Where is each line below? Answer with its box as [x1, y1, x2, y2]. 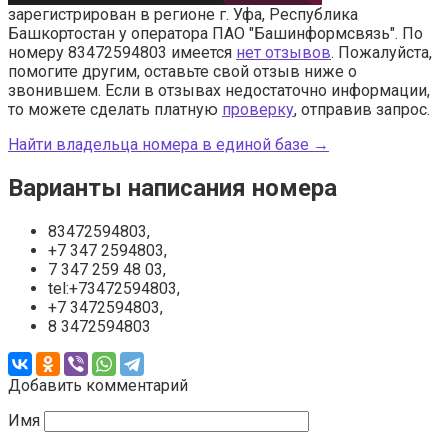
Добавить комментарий [8, 375, 188, 395]
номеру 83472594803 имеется [8, 42, 236, 62]
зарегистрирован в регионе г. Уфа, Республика [8, 4, 358, 24]
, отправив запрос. [294, 99, 430, 119]
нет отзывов [236, 42, 331, 62]
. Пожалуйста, [331, 42, 432, 62]
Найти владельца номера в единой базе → [8, 134, 329, 154]
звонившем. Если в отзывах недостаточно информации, [8, 80, 430, 100]
